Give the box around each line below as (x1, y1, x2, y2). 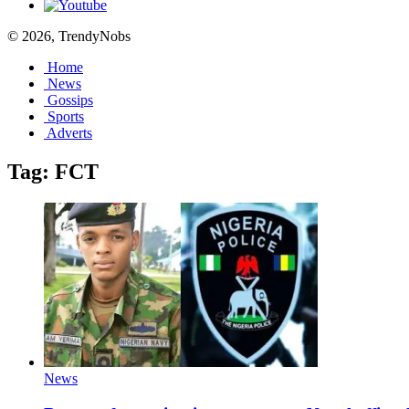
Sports (47, 109, 84, 124)
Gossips (47, 92, 93, 108)
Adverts (47, 125, 92, 141)
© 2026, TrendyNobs (7, 28, 131, 44)
